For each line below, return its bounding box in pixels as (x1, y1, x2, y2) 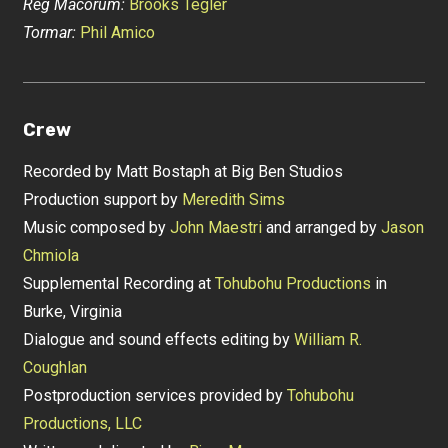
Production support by (23, 190, 183, 210)
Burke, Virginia (23, 302, 123, 322)
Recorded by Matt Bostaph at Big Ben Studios (23, 162, 344, 182)
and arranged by (262, 218, 382, 238)
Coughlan (23, 358, 88, 378)
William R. (294, 330, 363, 350)
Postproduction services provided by (23, 386, 288, 406)
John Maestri (170, 218, 263, 238)
